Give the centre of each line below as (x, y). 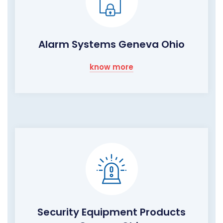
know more (111, 67)
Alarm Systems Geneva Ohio (111, 44)
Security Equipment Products (111, 212)
